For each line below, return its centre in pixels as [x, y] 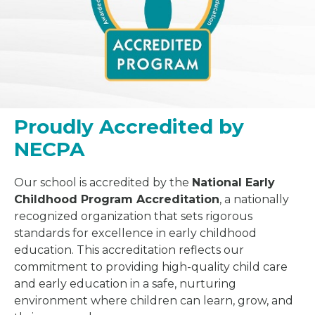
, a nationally [254, 199]
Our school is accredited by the [103, 182]
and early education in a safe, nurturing [125, 283]
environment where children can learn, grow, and [154, 300]
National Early [233, 182]
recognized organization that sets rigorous [133, 216]
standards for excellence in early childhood [135, 233]
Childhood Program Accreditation [117, 199]
